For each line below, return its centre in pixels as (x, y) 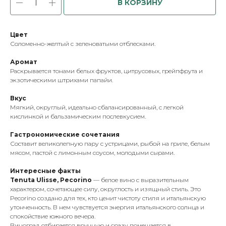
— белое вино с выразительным (140, 180)
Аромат (24, 62)
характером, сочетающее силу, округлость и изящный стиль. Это (105, 189)
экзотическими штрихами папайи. (62, 80)
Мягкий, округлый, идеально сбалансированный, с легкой (97, 107)
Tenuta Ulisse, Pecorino (51, 180)
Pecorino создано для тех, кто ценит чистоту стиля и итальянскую (108, 198)
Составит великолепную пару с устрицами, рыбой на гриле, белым (110, 144)
